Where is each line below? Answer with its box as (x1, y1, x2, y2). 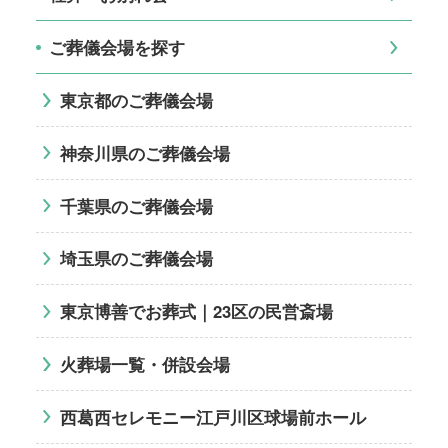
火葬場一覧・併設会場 (59, 352, 230, 377)
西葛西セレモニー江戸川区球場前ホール (59, 404, 366, 429)
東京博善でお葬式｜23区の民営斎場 (59, 299, 333, 324)
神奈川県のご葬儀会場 (59, 140, 230, 165)
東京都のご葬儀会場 (59, 87, 213, 112)
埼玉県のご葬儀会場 (59, 246, 213, 271)
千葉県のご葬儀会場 (59, 193, 213, 218)
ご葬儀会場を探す (48, 35, 185, 60)
